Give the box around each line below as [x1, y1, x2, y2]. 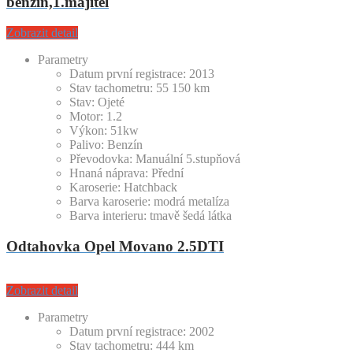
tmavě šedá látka [150, 208, 232, 222]
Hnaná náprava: [69, 165, 148, 180]
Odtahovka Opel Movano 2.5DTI [6, 237, 224, 255]
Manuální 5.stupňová [136, 151, 240, 165]
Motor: [69, 109, 103, 123]
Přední [151, 165, 184, 180]
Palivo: [69, 137, 104, 151]
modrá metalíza [154, 194, 229, 208]
